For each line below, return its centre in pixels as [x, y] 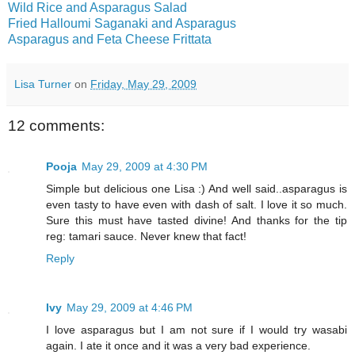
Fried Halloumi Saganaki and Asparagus [122, 23]
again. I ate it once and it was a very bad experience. [178, 346]
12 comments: [56, 125]
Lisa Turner [43, 84]
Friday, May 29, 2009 [143, 84]
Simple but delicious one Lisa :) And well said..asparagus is [197, 189]
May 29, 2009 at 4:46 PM [130, 308]
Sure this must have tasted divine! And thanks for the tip [197, 221]
